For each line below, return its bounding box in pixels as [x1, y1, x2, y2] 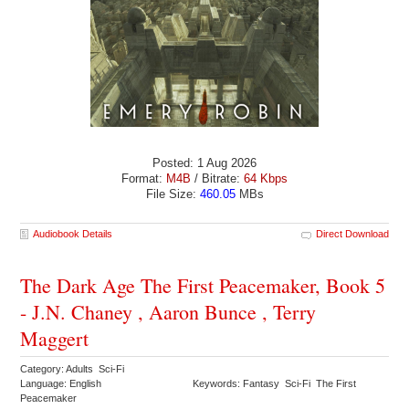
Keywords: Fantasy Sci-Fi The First [193, 377, 357, 389]
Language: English [20, 377, 102, 389]
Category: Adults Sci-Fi [20, 362, 128, 374]
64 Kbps [244, 171, 288, 185]
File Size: [145, 186, 200, 201]
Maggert [20, 324, 89, 351]
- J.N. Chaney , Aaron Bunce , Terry [20, 298, 317, 325]
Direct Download [315, 227, 389, 239]
